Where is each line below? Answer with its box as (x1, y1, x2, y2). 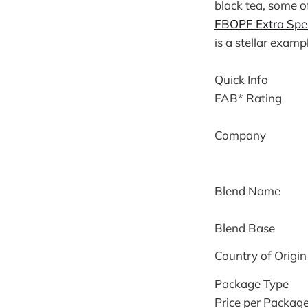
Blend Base (214, 220, 275, 235)
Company (214, 127, 266, 142)
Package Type (214, 276, 289, 291)
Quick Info (214, 71, 268, 87)
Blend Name (214, 183, 280, 198)
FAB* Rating (214, 90, 282, 105)
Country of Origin (214, 247, 307, 263)
